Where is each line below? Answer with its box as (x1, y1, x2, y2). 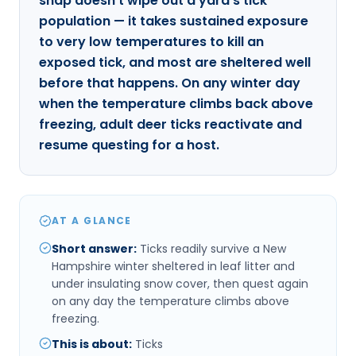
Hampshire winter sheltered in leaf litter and (52, 257, 295, 274)
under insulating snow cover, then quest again (52, 275, 308, 292)
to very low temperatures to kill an (39, 32, 264, 51)
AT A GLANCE (52, 213, 132, 227)
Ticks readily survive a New (140, 240, 286, 257)
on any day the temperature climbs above (52, 292, 289, 309)
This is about (52, 335, 129, 352)
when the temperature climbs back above (39, 94, 313, 113)
